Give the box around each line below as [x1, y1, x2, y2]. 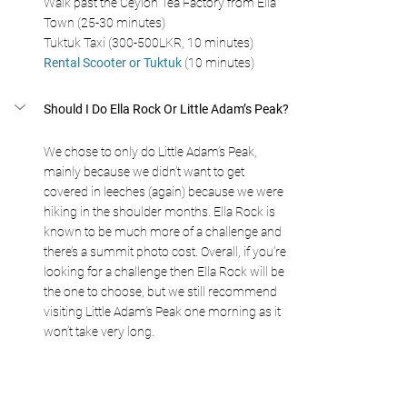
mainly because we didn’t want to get [44, 164, 247, 179]
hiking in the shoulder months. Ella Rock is [44, 203, 278, 219]
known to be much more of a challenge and [44, 223, 284, 239]
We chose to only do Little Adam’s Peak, [44, 144, 260, 159]
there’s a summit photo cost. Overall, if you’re [44, 243, 289, 259]
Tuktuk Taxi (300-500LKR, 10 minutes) [44, 35, 253, 50]
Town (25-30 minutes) [44, 15, 165, 30]
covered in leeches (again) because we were [44, 184, 286, 199]
